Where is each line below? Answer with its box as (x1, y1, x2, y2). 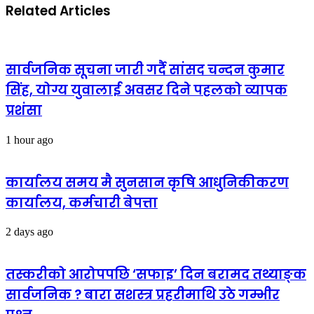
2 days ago (6, 226, 53, 238)
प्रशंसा (6, 101, 42, 121)
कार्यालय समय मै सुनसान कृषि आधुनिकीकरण (6, 172, 289, 192)
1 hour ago (6, 133, 53, 146)
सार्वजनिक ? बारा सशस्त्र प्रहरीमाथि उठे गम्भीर (6, 285, 280, 304)
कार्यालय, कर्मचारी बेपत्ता (6, 193, 158, 212)
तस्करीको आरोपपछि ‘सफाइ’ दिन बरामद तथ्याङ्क (6, 264, 306, 284)
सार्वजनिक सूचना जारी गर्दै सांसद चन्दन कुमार (6, 60, 285, 80)
